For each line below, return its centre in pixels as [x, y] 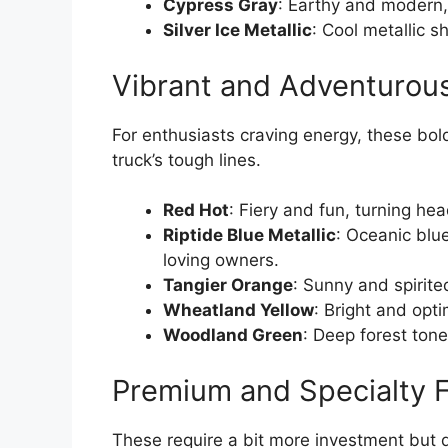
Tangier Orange [228, 285]
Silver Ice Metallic [237, 30]
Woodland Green [233, 335]
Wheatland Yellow [238, 310]
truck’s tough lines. [186, 159]
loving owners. [221, 260]
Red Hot [196, 210]
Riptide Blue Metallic [249, 235]
